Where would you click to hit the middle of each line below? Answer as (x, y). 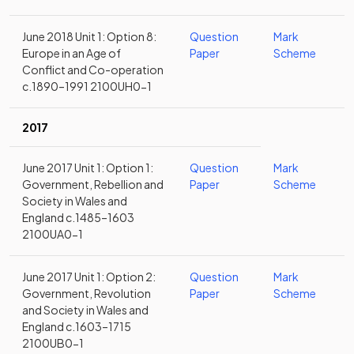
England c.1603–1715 (77, 326)
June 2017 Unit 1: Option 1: (88, 168)
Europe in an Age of (72, 53)
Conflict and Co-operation (93, 70)
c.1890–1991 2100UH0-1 (87, 86)
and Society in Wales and (85, 310)
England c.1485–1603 (78, 217)
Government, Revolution (87, 293)
